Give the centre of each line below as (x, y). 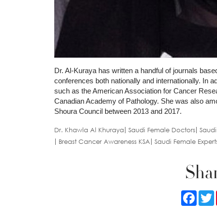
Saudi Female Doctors (162, 130)
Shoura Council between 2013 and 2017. (118, 111)
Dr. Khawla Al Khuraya (89, 130)
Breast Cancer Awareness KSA (104, 142)
